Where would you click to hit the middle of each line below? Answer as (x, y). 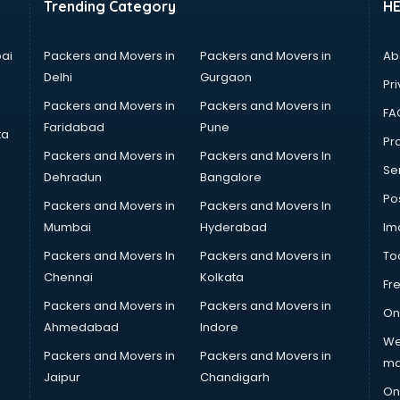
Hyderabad (233, 227)
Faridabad (74, 127)
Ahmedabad (81, 327)
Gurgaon (225, 77)
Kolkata (221, 277)
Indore (219, 327)
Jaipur (62, 377)
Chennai (68, 277)
